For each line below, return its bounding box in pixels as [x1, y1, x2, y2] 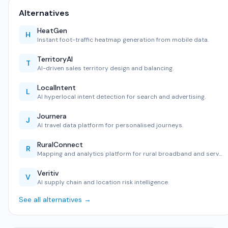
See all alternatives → [19, 195, 91, 204]
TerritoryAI [37, 54, 73, 64]
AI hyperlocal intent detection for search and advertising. [37, 93, 206, 101]
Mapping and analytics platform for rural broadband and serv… [37, 150, 222, 158]
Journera [37, 111, 67, 121]
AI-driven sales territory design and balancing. [37, 64, 174, 72]
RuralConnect [37, 140, 83, 149]
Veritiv [37, 168, 59, 178]
